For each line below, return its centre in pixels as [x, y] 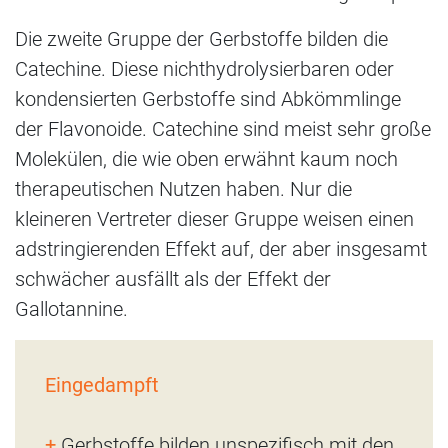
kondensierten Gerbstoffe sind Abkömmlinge [208, 98]
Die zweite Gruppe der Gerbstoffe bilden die [201, 38]
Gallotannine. [71, 308]
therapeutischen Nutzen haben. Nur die [183, 188]
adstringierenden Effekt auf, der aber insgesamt [221, 248]
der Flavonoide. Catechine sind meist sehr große [223, 128]
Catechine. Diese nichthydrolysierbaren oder [204, 68]
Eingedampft [102, 384]
